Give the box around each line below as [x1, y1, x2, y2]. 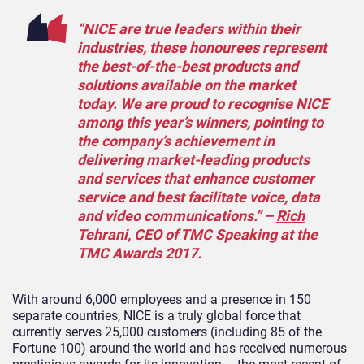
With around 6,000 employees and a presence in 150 [12, 291, 311, 307]
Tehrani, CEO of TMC [77, 225, 212, 243]
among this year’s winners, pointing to [77, 113, 323, 131]
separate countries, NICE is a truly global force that [12, 307, 301, 323]
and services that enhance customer [77, 169, 314, 187]
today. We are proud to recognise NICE [77, 94, 328, 112]
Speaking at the [212, 225, 318, 243]
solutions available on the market [77, 76, 296, 93]
